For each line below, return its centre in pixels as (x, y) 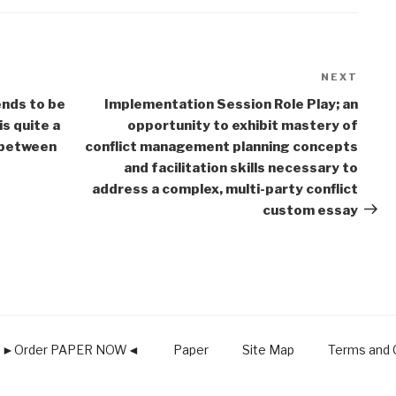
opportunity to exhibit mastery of (242, 125)
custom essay (310, 210)
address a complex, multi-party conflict (225, 189)
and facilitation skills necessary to (240, 168)
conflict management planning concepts (221, 146)
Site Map (268, 349)
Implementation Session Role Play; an (231, 104)
